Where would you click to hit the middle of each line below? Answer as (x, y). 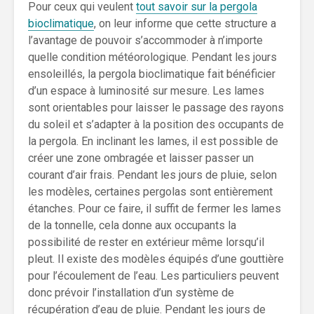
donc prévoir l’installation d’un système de (131, 293)
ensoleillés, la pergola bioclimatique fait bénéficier (152, 74)
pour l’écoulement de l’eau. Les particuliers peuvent (153, 276)
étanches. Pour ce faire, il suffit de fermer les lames (155, 209)
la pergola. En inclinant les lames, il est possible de (153, 141)
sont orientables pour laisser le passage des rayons (156, 108)
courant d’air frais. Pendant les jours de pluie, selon (152, 175)
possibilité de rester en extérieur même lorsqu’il (146, 242)
